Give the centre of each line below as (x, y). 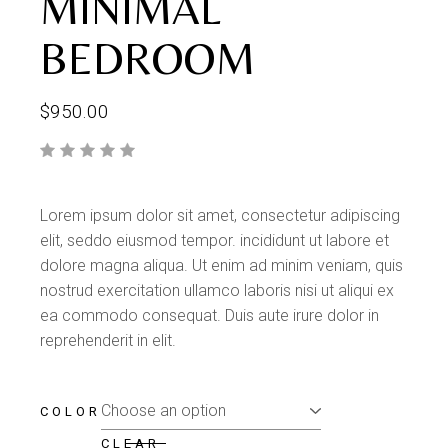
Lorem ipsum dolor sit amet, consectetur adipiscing (220, 215)
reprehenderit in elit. (108, 340)
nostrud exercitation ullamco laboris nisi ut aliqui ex (217, 290)
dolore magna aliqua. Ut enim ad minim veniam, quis (222, 265)
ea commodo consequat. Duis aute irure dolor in (210, 315)
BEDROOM (148, 58)
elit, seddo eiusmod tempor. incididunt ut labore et (215, 240)
